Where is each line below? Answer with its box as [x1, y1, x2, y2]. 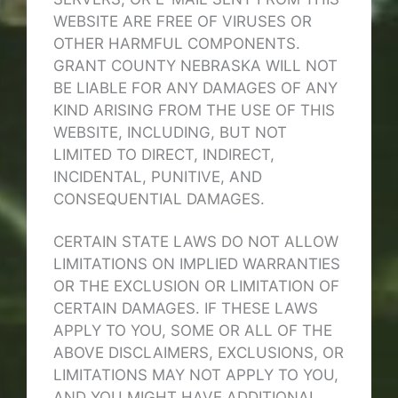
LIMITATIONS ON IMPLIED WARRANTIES [53, 254, 340, 273]
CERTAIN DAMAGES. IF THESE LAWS [53, 298, 318, 317]
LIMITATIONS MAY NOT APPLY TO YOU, [53, 365, 338, 384]
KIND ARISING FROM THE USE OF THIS [53, 101, 335, 120]
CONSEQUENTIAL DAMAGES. [53, 190, 265, 209]
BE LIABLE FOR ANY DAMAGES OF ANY [53, 79, 338, 98]
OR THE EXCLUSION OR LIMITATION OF [53, 276, 339, 295]
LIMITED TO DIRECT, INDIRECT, [53, 146, 275, 164]
